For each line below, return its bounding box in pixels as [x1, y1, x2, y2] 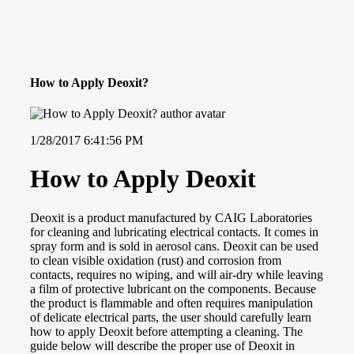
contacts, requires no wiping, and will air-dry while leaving [30, 267, 323, 281]
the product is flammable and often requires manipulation [30, 296, 313, 310]
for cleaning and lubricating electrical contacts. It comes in [30, 224, 318, 239]
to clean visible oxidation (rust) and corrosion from [30, 253, 281, 267]
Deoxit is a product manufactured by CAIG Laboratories [30, 210, 312, 224]
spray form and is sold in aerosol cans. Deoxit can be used [30, 239, 318, 253]
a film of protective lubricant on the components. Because [30, 281, 316, 296]
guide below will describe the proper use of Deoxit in [30, 338, 295, 352]
